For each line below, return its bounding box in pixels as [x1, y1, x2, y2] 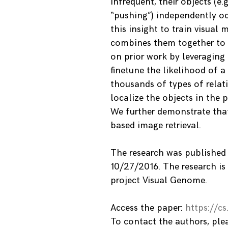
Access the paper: [110, 203, 185, 213]
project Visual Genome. [110, 175, 207, 186]
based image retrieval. [110, 120, 201, 131]
